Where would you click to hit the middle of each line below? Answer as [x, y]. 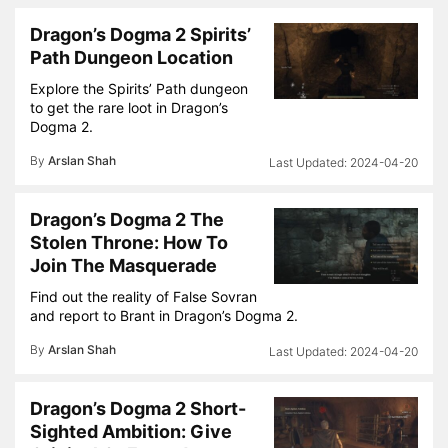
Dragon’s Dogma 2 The [127, 219]
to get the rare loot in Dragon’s [129, 107]
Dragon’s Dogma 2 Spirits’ [140, 34]
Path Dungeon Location [131, 57]
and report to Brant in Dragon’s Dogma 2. [164, 315]
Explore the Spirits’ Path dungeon [139, 88]
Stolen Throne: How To [129, 242]
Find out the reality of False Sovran [143, 296]
